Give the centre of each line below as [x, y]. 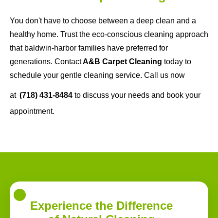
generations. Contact [45, 61]
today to [177, 61]
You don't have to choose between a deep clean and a [103, 20]
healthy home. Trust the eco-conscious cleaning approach [109, 34]
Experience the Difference [102, 205]
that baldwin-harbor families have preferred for [89, 48]
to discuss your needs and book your [137, 95]
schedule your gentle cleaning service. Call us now [97, 75]
